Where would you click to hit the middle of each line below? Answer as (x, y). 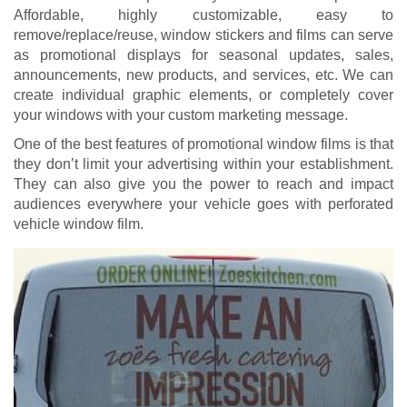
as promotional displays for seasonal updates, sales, (203, 55)
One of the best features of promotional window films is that (203, 144)
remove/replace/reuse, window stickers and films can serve (203, 35)
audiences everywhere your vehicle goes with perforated (203, 203)
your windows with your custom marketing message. (181, 114)
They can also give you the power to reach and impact (203, 184)
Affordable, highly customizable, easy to (203, 15)
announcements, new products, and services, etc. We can (203, 74)
